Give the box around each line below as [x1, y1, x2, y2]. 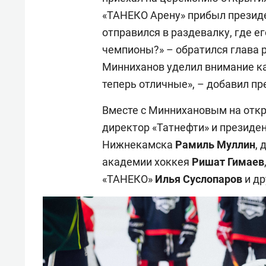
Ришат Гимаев [192, 155, 264, 168]
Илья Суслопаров [155, 172, 242, 185]
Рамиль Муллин [175, 138, 255, 151]
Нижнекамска [102, 138, 175, 151]
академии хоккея [102, 155, 192, 168]
